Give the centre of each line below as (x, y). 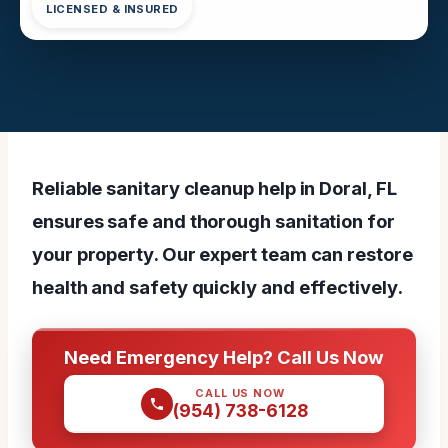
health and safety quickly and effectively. (217, 286)
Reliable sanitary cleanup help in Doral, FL (214, 187)
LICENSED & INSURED (112, 9)
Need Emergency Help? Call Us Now (224, 356)
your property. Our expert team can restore (222, 253)
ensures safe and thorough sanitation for (213, 220)
